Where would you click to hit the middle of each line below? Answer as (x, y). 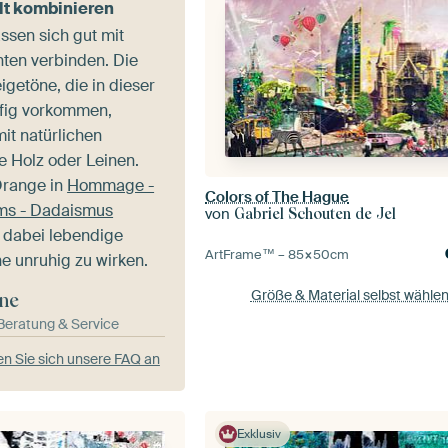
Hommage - (111, 186)
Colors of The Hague (277, 196)
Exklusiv (259, 433)
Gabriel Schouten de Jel (315, 213)
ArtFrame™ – (247, 254)
